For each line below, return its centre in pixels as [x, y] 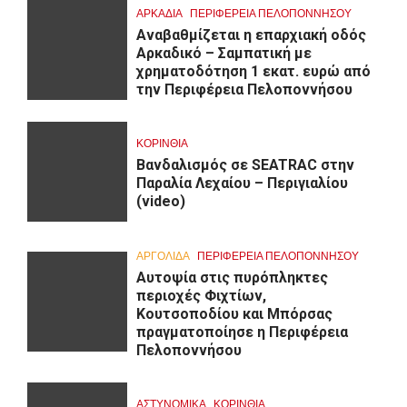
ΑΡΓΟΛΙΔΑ [163, 255]
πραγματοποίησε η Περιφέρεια [242, 332]
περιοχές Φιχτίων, [201, 295]
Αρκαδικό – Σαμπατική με [224, 53]
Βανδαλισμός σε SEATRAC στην [245, 165]
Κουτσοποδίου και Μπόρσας [234, 313]
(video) [161, 202]
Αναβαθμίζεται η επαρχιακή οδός [251, 35]
